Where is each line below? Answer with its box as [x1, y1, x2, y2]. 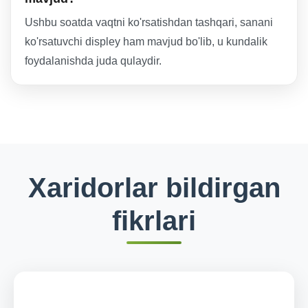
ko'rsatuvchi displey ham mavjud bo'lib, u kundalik [25, 35, 267, 47]
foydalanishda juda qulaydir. [25, 54, 162, 67]
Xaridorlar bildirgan [27, 172, 280, 203]
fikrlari [112, 205, 196, 236]
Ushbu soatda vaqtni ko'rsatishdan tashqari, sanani [25, 16, 273, 28]
